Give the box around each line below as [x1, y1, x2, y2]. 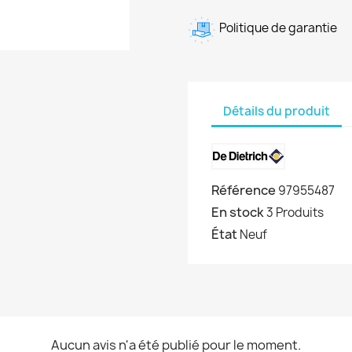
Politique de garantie [219, 20, 337, 36]
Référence [211, 181, 276, 199]
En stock [211, 203, 264, 221]
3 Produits [266, 204, 324, 221]
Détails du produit [223, 102, 330, 119]
